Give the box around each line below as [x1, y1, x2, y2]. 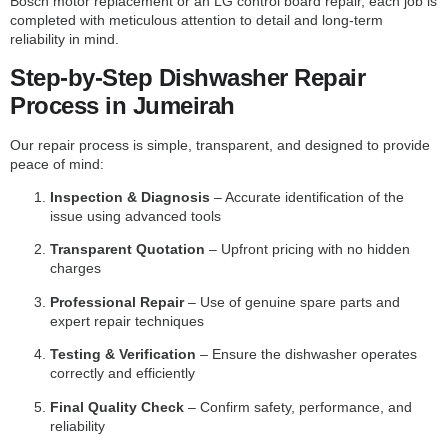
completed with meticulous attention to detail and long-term [10, 12, 383, 29]
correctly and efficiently [50, 365, 195, 382]
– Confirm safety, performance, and [184, 398, 412, 415]
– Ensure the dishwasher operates [196, 346, 417, 363]
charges [50, 260, 101, 277]
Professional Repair [50, 293, 184, 310]
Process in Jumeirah [10, 91, 235, 119]
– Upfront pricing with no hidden [205, 241, 410, 258]
